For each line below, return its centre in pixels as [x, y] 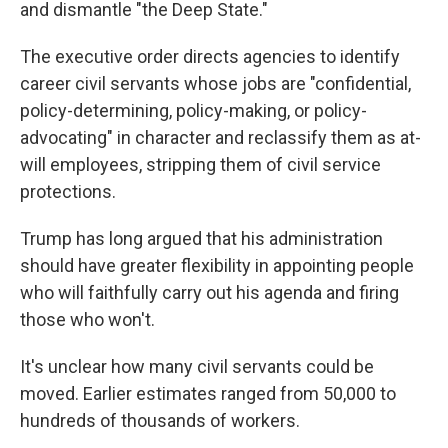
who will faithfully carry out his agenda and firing [209, 292]
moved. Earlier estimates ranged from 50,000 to [208, 393]
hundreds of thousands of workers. [160, 420]
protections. [68, 191]
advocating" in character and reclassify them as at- [220, 137]
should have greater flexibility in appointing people [217, 265]
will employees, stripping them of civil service [200, 164]
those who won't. [87, 319]
